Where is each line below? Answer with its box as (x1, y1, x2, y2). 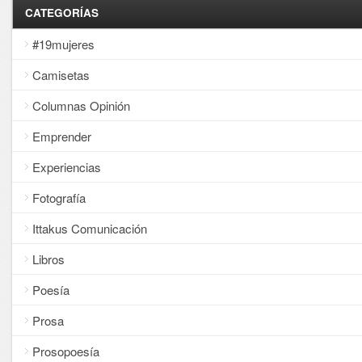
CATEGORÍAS (24, 4, 99, 20)
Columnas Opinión (32, 96, 130, 114)
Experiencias (32, 158, 101, 175)
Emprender (32, 127, 91, 145)
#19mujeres (32, 35, 95, 53)
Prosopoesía (32, 342, 99, 360)
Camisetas (32, 65, 90, 83)
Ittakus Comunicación (32, 219, 147, 237)
